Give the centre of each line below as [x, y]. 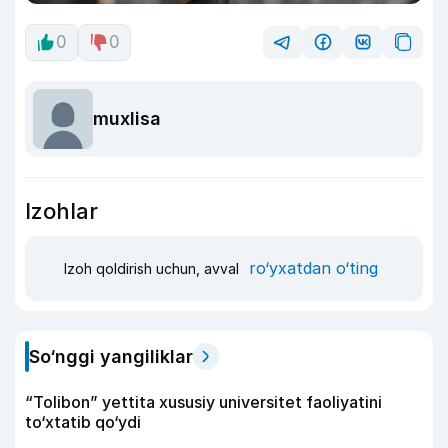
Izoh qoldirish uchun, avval [153, 269]
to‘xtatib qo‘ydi [83, 421]
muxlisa [127, 119]
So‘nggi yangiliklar [111, 356]
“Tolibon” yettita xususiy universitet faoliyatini [203, 401]
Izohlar [61, 210]
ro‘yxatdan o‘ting [313, 268]
